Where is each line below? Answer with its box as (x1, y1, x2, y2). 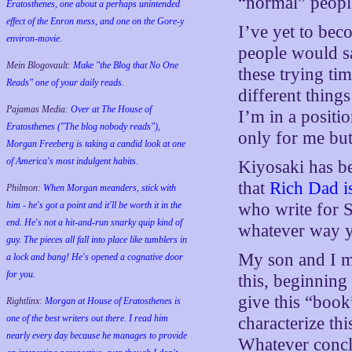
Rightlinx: (6, 295, 45, 306)
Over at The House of (71, 104, 152, 115)
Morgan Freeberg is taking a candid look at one (6, 138, 185, 149)
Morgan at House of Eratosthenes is (45, 295, 181, 306)
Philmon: (6, 182, 43, 193)
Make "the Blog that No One (73, 60, 178, 71)
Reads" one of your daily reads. (6, 77, 124, 88)
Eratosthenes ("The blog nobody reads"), (6, 121, 160, 132)
